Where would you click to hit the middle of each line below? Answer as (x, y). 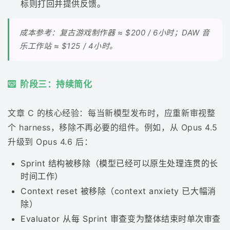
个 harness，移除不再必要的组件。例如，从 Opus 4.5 (113, 128)
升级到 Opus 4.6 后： (50, 142)
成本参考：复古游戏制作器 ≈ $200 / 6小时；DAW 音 (115, 33)
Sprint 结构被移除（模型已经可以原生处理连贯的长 (119, 164)
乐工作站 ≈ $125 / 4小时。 (69, 46)
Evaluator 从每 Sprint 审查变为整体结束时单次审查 (121, 219)
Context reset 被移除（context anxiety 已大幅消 (118, 191)
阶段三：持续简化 (56, 84)
